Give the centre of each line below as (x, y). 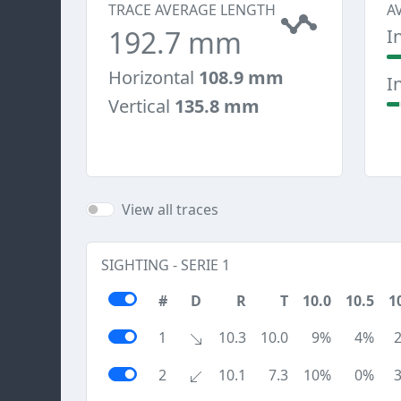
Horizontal (154, 77)
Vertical (141, 106)
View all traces (170, 209)
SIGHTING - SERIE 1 (166, 265)
